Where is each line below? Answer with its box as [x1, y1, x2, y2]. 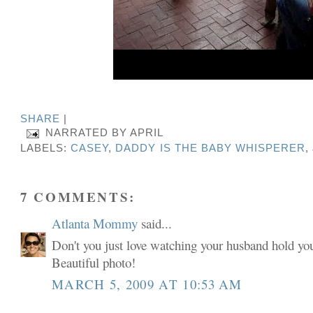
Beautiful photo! [52, 254, 136, 272]
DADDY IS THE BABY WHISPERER [115, 143, 305, 154]
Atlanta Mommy [52, 214, 138, 232]
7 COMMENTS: [20, 187, 136, 206]
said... [138, 214, 173, 232]
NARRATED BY [45, 127, 131, 139]
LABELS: [20, 143, 71, 154]
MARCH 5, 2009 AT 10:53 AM [52, 275, 242, 293]
